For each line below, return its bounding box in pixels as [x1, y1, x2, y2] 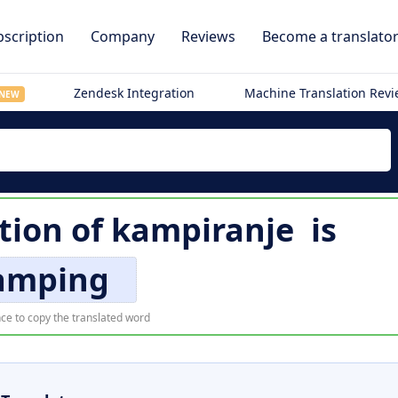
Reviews [181, 27, 235, 46]
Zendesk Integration [74, 84, 195, 101]
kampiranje [111, 208, 294, 251]
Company [91, 27, 155, 46]
